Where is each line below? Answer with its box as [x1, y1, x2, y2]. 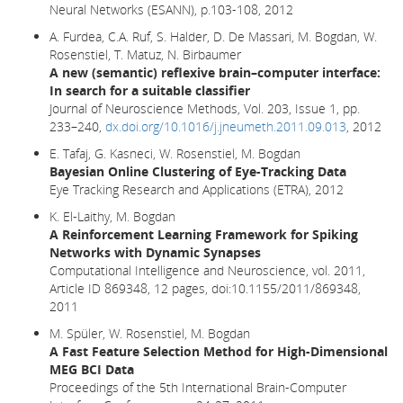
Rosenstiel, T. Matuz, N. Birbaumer [49, 45, 241, 63]
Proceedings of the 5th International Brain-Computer [49, 378, 346, 396]
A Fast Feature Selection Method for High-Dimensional [49, 342, 388, 360]
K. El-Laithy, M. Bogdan [49, 207, 175, 225]
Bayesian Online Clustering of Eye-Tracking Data [49, 162, 346, 180]
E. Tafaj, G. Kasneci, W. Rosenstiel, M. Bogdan [49, 144, 300, 162]
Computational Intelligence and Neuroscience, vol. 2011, [49, 261, 365, 279]
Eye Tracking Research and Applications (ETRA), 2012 [49, 180, 344, 198]
